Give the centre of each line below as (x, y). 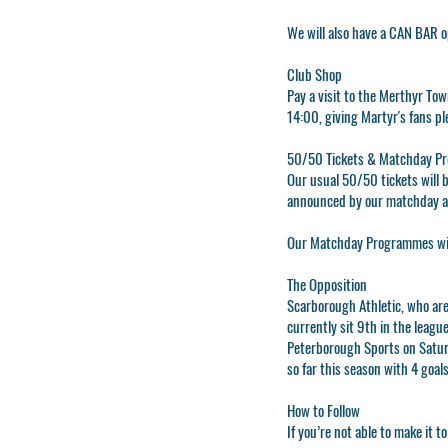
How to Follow (323, 409)
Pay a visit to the (331, 94)
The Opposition (327, 283)
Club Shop (314, 73)
